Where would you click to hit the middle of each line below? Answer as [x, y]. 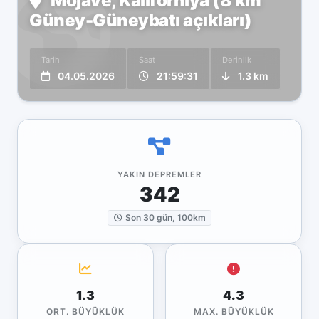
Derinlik [237, 60]
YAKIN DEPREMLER [159, 174]
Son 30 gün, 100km [165, 218]
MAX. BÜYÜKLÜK [234, 311]
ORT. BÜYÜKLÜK [85, 311]
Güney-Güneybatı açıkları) [141, 20]
